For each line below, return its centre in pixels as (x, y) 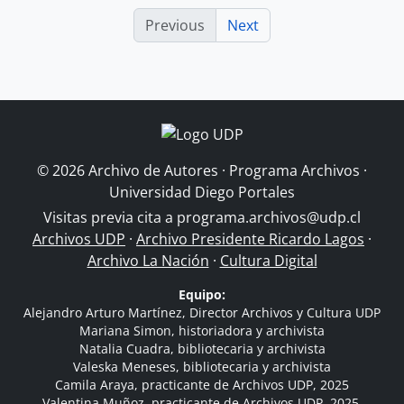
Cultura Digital (268, 261)
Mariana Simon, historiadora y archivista (202, 331)
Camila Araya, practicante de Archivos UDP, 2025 (202, 385)
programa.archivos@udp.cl (269, 217)
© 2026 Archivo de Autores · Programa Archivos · (202, 170)
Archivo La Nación (148, 261)
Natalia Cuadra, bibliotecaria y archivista (202, 349)
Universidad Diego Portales (202, 192)
